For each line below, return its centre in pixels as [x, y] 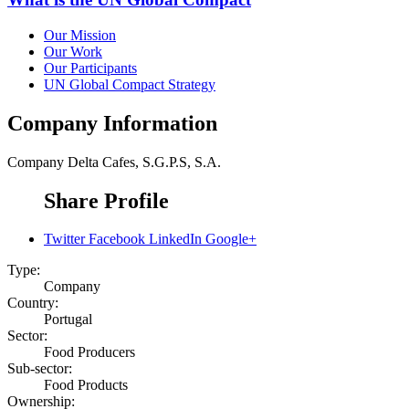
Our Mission [80, 35]
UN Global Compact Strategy [130, 84]
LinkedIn [175, 239]
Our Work [73, 51]
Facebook [117, 239]
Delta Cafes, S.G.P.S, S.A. [144, 162]
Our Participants [90, 68]
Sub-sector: [40, 369]
